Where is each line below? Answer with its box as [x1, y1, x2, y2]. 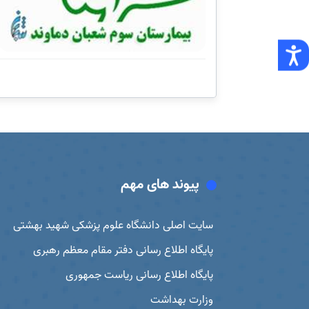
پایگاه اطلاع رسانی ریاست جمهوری [65, 266, 213, 284]
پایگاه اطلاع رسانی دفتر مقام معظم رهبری [32, 241, 213, 259]
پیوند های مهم [120, 174, 199, 196]
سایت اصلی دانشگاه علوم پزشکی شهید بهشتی [12, 217, 213, 235]
